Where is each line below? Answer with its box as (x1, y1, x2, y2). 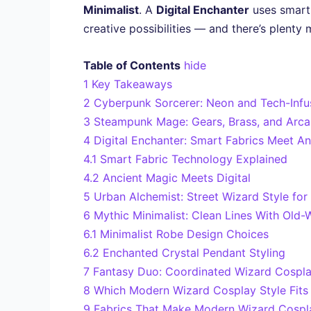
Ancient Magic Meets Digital (103, 170, 251, 185)
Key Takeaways (92, 76, 172, 91)
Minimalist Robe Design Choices (100, 226, 269, 241)
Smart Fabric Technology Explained (100, 151, 287, 166)
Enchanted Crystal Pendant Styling (103, 245, 285, 260)
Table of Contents (83, 58, 180, 72)
